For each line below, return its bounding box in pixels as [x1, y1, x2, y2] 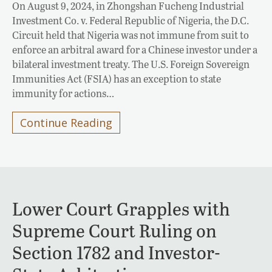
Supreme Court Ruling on [12, 218, 217, 243]
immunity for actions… [12, 86, 114, 101]
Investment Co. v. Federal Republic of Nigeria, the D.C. [12, 13, 249, 28]
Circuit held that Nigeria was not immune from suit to [12, 28, 249, 42]
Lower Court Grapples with [12, 196, 230, 221]
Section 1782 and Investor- [12, 240, 220, 265]
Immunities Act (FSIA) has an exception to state [12, 72, 221, 86]
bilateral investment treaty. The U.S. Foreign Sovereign [12, 57, 250, 72]
